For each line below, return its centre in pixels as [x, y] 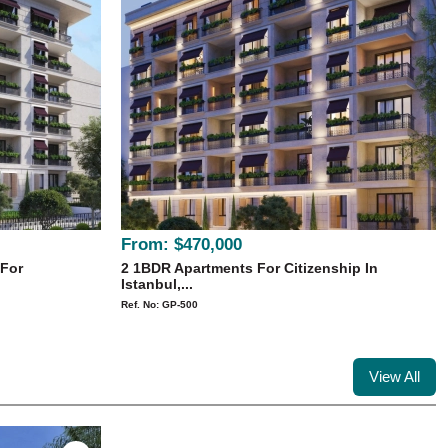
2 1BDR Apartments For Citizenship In [249, 268]
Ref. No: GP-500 [159, 304]
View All [394, 376]
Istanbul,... [157, 284]
